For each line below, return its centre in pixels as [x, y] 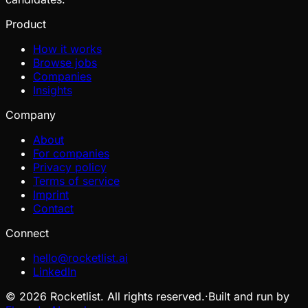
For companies [71, 153]
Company [31, 114]
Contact [53, 208]
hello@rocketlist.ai [80, 257]
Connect [27, 233]
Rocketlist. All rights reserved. [126, 296]
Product [26, 24]
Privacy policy [70, 167]
